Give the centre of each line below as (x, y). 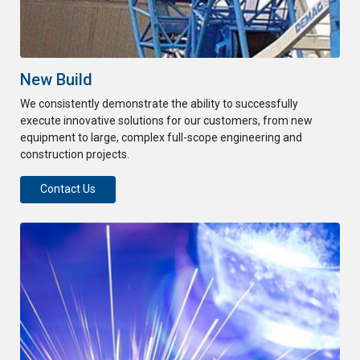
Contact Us (68, 189)
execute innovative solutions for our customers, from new (166, 121)
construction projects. (75, 154)
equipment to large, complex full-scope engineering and (161, 137)
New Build (56, 80)
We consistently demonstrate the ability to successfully (159, 104)
